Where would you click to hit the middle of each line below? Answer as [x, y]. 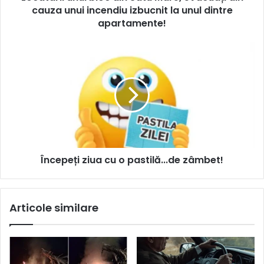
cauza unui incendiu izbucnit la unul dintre [132, 10]
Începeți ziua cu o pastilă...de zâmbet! [132, 160]
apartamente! [132, 23]
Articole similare [54, 207]
